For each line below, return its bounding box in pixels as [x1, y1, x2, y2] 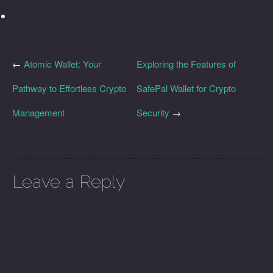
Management [12, 106, 65, 119]
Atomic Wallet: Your [24, 57, 101, 70]
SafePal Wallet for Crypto [136, 82, 236, 94]
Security [136, 106, 169, 119]
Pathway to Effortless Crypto [12, 82, 126, 94]
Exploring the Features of [136, 57, 236, 70]
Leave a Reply [12, 171, 126, 193]
